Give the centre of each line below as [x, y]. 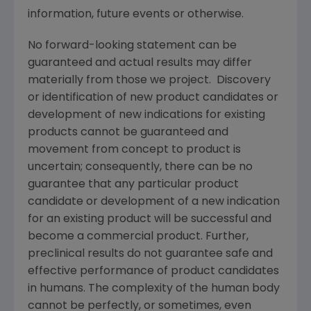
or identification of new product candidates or [153, 98]
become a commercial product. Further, [138, 236]
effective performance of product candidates [153, 271]
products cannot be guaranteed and [128, 132]
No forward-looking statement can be [132, 45]
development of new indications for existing [146, 115]
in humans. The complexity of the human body [154, 288]
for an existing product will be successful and [150, 219]
